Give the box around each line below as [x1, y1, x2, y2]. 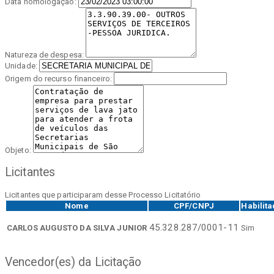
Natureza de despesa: [5, 50, 86, 60]
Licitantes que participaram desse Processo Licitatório [5, 190, 201, 199]
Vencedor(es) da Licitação [5, 254, 142, 269]
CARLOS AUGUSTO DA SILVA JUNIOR [7, 223, 147, 232]
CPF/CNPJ [174, 201, 214, 210]
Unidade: [5, 61, 39, 71]
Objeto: [5, 146, 33, 155]
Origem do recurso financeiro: [5, 74, 114, 84]
